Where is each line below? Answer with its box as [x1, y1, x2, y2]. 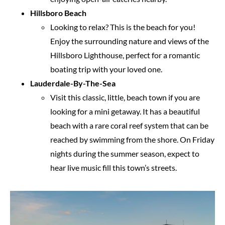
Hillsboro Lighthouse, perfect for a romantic [50, 50, 200, 60]
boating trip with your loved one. [50, 64, 162, 74]
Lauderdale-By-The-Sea [30, 78, 116, 88]
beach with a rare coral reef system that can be [50, 120, 208, 130]
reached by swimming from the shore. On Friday [50, 134, 214, 144]
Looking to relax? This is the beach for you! [50, 22, 195, 32]
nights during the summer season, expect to [50, 148, 199, 158]
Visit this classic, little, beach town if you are [50, 92, 200, 102]
